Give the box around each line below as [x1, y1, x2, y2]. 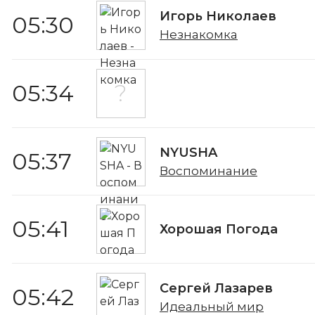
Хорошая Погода [160, 221, 278, 237]
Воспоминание [160, 163, 257, 178]
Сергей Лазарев [160, 280, 273, 296]
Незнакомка [160, 27, 238, 42]
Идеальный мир [160, 299, 264, 314]
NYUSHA [160, 144, 217, 160]
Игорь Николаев [160, 8, 276, 25]
